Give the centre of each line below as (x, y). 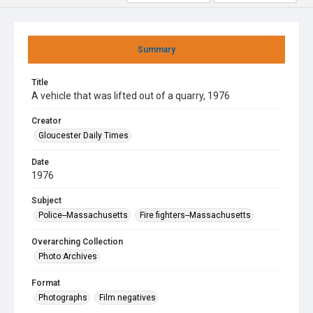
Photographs (63, 298)
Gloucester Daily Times (83, 136)
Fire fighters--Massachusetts (195, 215)
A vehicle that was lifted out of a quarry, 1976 (131, 96)
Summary (156, 50)
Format (46, 283)
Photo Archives (68, 256)
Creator (46, 121)
